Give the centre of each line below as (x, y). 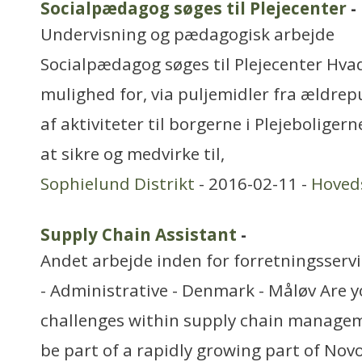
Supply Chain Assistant (139, 234)
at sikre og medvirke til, (133, 154)
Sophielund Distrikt (118, 183)
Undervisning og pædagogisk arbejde (187, 34)
